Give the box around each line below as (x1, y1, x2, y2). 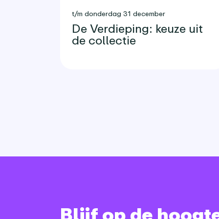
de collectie (72, 33, 136, 47)
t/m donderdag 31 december (72, 9, 165, 18)
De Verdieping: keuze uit (72, 21, 203, 36)
